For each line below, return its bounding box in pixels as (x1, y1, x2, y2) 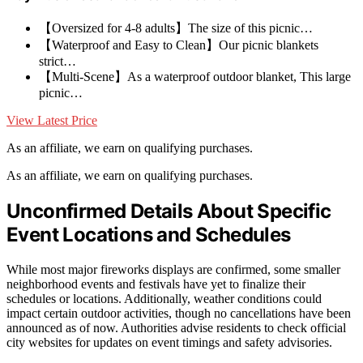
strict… (39, 53, 76, 68)
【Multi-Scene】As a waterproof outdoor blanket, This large (39, 69, 351, 83)
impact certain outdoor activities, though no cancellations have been (6, 305, 351, 320)
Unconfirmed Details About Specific (6, 199, 331, 223)
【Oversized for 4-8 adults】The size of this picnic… (39, 20, 313, 35)
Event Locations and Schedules (6, 222, 291, 246)
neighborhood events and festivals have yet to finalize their (6, 276, 305, 291)
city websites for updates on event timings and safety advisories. (6, 335, 332, 349)
